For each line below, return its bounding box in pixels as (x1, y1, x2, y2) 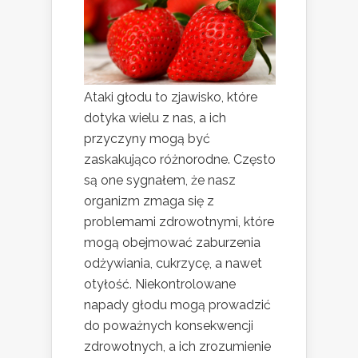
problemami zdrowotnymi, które (84, 213, 274, 229)
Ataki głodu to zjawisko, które (84, 89, 257, 105)
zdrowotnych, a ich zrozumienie (84, 338, 271, 354)
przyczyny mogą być (84, 130, 210, 146)
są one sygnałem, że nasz (84, 172, 236, 188)
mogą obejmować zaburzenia (84, 234, 261, 250)
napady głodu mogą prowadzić (84, 296, 271, 312)
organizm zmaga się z (84, 193, 214, 209)
